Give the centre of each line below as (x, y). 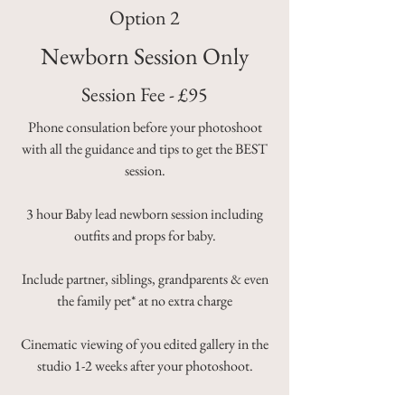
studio (55, 365)
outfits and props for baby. (145, 235)
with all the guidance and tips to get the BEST (145, 148)
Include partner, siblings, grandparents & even (145, 278)
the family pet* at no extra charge (145, 300)
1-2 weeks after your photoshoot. (163, 365)
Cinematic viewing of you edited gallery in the (145, 344)
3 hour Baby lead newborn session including (145, 213)
